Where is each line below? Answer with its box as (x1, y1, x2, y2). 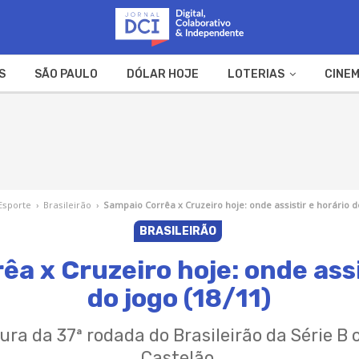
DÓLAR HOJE (126, 67, 199, 81)
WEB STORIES (188, 105, 264, 119)
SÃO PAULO (34, 67, 98, 81)
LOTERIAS (227, 67, 284, 81)
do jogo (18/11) (87, 282, 272, 313)
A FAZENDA (95, 105, 159, 119)
